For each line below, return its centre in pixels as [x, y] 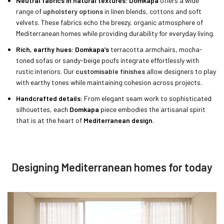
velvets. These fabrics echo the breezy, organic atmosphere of [109, 22]
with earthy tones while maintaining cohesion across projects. [109, 82]
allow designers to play [180, 71]
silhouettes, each [43, 109]
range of [29, 11]
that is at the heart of [50, 120]
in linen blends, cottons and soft [152, 11]
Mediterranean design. [119, 120]
